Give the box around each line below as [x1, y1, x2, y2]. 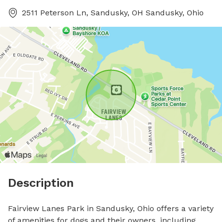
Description [8, 176, 74, 190]
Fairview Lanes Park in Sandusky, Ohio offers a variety [8, 204, 214, 213]
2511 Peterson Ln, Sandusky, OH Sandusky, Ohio [22, 8, 204, 17]
